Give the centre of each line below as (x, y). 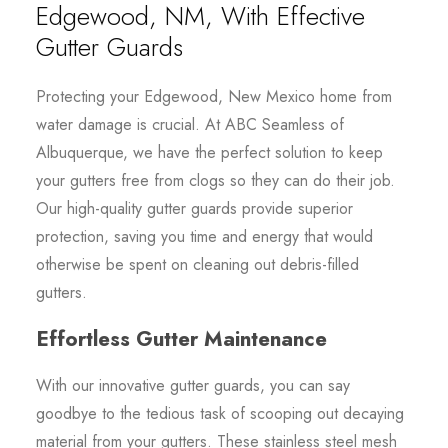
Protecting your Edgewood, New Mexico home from (213, 96)
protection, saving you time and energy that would (204, 236)
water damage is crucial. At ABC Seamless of (189, 124)
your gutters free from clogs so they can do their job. (215, 180)
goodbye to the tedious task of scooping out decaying (219, 413)
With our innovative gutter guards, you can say (192, 385)
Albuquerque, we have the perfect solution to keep (209, 152)
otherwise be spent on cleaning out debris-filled (197, 264)
